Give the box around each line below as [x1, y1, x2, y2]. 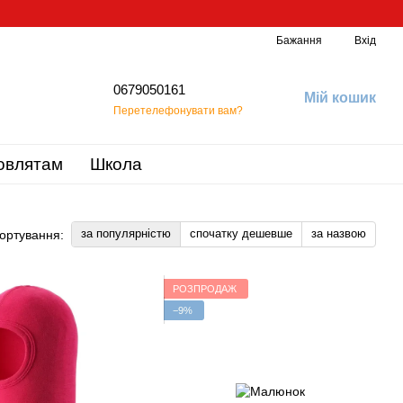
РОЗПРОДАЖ [173, 282, 237, 294]
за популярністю [81, 227, 171, 240]
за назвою [311, 227, 366, 240]
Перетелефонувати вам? [112, 103, 243, 117]
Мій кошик [303, 89, 376, 105]
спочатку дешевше [190, 227, 292, 240]
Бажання [276, 34, 322, 47]
